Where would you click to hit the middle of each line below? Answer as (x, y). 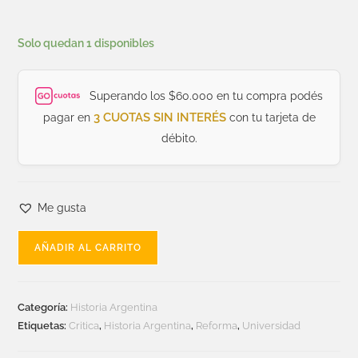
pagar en (68, 118)
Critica (84, 326)
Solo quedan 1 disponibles (86, 44)
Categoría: (44, 308)
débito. (179, 139)
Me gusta (62, 208)
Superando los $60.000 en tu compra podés (205, 96)
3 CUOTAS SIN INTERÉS (159, 118)
